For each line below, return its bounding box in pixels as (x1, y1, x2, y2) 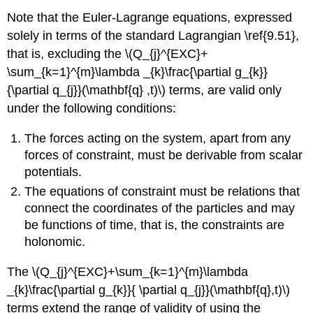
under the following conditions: (7, 101, 177, 116)
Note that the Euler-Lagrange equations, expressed (7, 10, 293, 25)
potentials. (24, 164, 82, 179)
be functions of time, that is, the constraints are (24, 218, 285, 233)
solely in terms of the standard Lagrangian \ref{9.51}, (7, 29, 300, 43)
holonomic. (24, 235, 86, 249)
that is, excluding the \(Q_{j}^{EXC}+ (7, 47, 209, 61)
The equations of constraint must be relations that (24, 184, 300, 199)
